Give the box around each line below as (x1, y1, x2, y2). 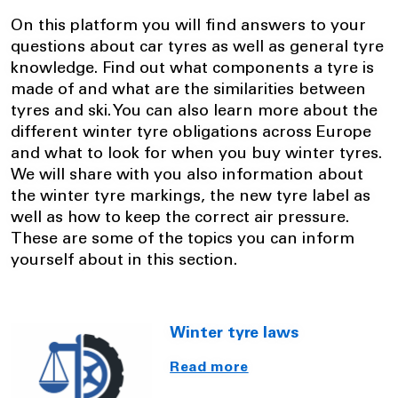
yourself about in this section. (11, 253, 237, 269)
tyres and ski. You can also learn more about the (11, 104, 378, 120)
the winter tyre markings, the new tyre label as (11, 189, 370, 205)
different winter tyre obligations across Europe (11, 125, 371, 141)
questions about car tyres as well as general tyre (11, 40, 384, 56)
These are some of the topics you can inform (11, 232, 354, 248)
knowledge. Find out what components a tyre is (11, 61, 374, 77)
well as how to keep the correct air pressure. (11, 211, 349, 227)
